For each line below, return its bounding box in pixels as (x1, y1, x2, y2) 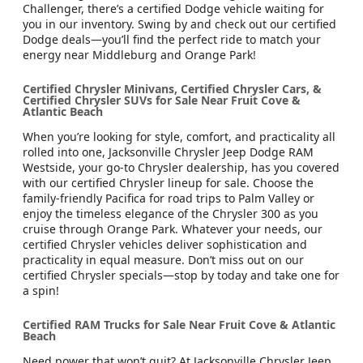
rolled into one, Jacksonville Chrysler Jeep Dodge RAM (23, 143, 314, 160)
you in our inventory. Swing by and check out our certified (23, 15, 336, 32)
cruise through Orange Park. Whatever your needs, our (23, 220, 322, 237)
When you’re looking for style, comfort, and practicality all (23, 128, 335, 144)
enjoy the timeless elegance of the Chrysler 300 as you (23, 205, 318, 221)
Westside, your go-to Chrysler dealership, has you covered (23, 159, 340, 175)
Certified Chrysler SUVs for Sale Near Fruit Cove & (23, 92, 301, 108)
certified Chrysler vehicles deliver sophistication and (23, 236, 307, 252)
